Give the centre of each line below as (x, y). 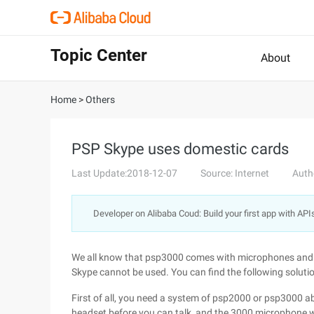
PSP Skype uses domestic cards (180, 149)
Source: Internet (235, 173)
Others (100, 100)
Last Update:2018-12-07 (124, 173)
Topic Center (99, 55)
